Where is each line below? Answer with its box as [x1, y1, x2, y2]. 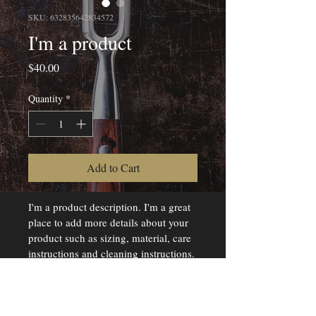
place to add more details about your [28, 215, 191, 229]
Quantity [28, 92, 63, 105]
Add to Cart [86, 160, 140, 175]
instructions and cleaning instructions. [28, 246, 195, 260]
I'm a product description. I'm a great [28, 200, 193, 214]
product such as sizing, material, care [28, 231, 194, 245]
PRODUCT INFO [28, 288, 157, 305]
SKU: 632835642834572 [28, 11, 114, 23]
